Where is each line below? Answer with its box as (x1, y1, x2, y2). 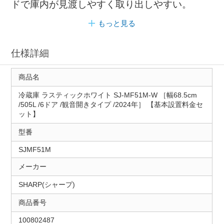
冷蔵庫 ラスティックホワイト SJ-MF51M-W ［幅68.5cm (18, 91, 197, 99)
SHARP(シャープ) (18, 180, 75, 189)
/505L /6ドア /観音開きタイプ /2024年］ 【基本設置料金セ (18, 100, 203, 109)
